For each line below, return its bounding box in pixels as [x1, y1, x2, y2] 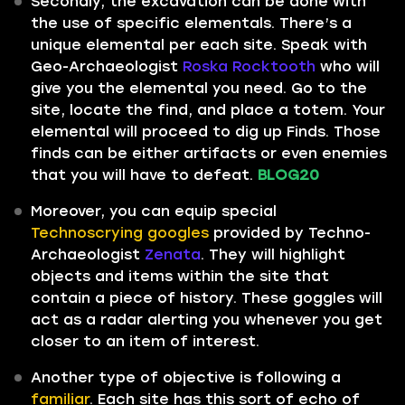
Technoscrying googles [31, 224, 209, 241]
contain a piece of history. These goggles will [31, 289, 382, 306]
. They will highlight [201, 246, 345, 263]
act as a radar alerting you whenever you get [31, 311, 382, 328]
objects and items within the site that [31, 268, 329, 285]
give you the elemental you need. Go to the [31, 80, 367, 97]
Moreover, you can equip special [31, 202, 277, 220]
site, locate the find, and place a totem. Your [31, 101, 385, 118]
